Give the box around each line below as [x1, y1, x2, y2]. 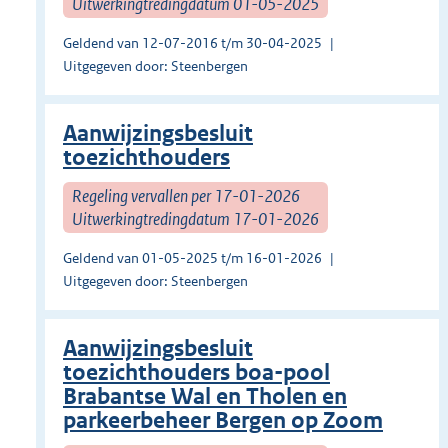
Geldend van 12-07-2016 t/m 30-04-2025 [63, 34, 322, 53]
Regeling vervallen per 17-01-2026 [72, 184, 300, 207]
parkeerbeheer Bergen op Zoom [63, 407, 383, 435]
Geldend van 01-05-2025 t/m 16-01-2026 [63, 249, 322, 268]
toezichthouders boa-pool [63, 359, 330, 387]
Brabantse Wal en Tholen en [63, 383, 347, 411]
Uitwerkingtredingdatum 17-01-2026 [72, 207, 319, 230]
